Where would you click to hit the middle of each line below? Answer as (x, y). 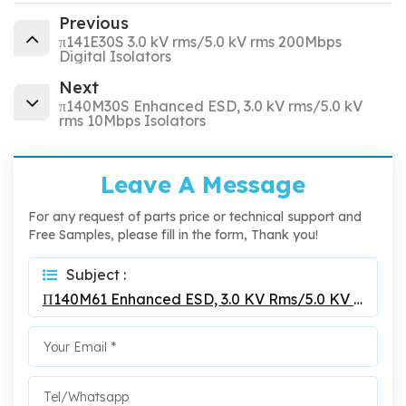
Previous (94, 24)
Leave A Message (203, 185)
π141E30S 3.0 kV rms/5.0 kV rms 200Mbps (200, 42)
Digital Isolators (115, 57)
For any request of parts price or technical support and (195, 217)
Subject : (96, 275)
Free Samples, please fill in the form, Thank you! (173, 235)
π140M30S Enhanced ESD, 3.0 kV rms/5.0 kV (211, 106)
